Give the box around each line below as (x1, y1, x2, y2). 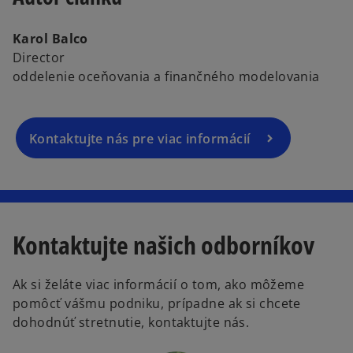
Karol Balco (13, 30, 88, 48)
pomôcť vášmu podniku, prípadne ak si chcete (13, 294, 301, 312)
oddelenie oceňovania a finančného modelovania (13, 68, 320, 86)
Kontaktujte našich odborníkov (13, 227, 314, 262)
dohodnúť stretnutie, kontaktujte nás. (13, 313, 250, 331)
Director (13, 49, 65, 67)
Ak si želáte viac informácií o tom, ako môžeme (13, 275, 305, 293)
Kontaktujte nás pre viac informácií (29, 129, 251, 147)
